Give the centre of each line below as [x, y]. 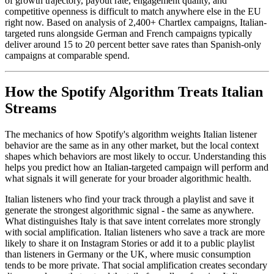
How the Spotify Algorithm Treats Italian [134, 92]
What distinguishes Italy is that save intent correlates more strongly [133, 221]
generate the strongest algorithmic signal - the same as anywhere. [129, 210]
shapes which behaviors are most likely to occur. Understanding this [135, 157]
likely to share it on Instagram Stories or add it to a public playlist [130, 243]
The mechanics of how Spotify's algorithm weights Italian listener [131, 135]
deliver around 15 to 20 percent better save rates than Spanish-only [133, 44]
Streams [31, 109]
